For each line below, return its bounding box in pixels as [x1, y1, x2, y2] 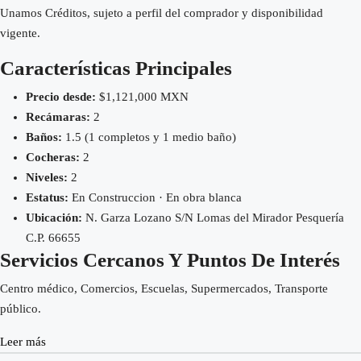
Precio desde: [26, 89, 96, 103]
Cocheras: [26, 150, 80, 164]
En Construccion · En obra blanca [68, 190, 242, 204]
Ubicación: [26, 210, 82, 224]
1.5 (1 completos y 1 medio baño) [62, 130, 236, 143]
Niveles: [26, 170, 68, 184]
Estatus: [26, 190, 68, 204]
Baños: [26, 130, 62, 143]
